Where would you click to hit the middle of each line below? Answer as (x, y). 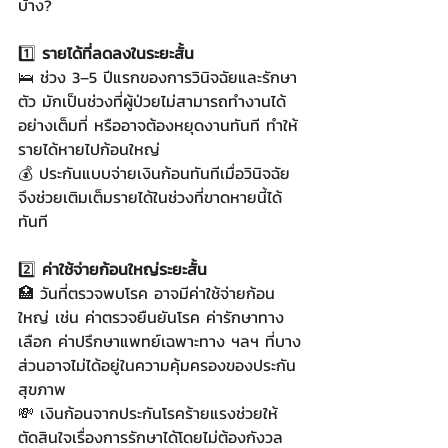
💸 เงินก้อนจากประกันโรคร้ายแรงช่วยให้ (148, 413)
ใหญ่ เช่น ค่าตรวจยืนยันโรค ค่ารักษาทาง (151, 317)
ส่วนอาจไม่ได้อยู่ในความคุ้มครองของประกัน (157, 365)
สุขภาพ (42, 389)
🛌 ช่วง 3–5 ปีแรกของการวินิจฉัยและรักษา (157, 77)
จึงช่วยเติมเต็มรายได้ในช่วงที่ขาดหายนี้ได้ (150, 197)
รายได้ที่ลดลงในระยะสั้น (118, 53)
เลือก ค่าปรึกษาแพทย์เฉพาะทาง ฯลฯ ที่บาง (159, 341)
